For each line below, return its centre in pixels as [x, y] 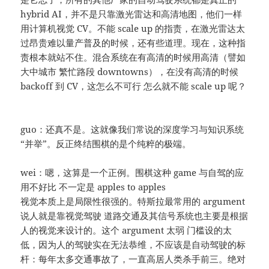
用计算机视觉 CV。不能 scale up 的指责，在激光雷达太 [133, 29]
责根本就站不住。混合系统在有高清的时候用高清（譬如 [133, 57]
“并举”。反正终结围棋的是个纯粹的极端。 [106, 144]
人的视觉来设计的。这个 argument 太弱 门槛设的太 [126, 230]
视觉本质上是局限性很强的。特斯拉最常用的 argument [133, 201]
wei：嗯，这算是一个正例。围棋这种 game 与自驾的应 [132, 173]
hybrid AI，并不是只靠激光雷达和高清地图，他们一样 [131, 14]
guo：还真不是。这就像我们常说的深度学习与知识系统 [132, 129]
